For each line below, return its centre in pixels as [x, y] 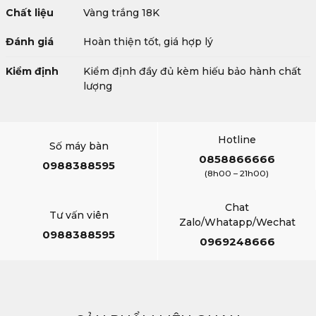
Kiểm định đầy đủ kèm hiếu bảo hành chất [192, 72]
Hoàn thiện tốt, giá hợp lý [148, 42]
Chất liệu [30, 13]
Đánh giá [30, 42]
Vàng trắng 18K [121, 13]
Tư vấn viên [79, 215]
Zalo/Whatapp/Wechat [237, 223]
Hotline [237, 140]
